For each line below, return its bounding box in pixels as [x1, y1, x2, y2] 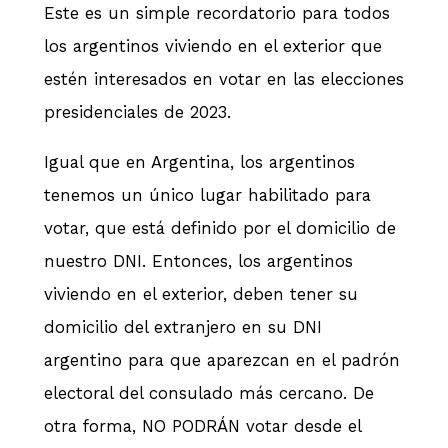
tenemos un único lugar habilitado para [44, 184, 371, 205]
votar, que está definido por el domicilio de [44, 217, 396, 238]
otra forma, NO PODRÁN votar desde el [44, 415, 361, 436]
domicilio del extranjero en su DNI [44, 316, 322, 337]
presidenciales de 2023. [44, 101, 237, 122]
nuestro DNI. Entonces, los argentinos [44, 250, 353, 271]
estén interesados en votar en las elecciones [44, 68, 404, 89]
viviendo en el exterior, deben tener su [44, 283, 358, 304]
